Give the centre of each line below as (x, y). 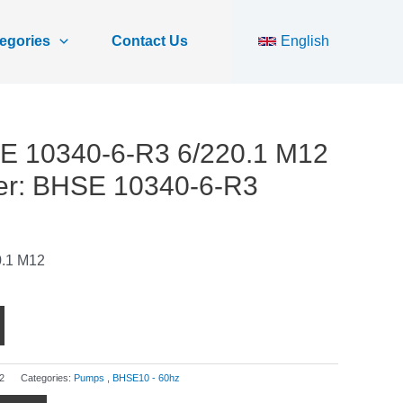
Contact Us (150, 41)
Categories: (47, 377)
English (305, 41)
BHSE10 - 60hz (146, 377)
